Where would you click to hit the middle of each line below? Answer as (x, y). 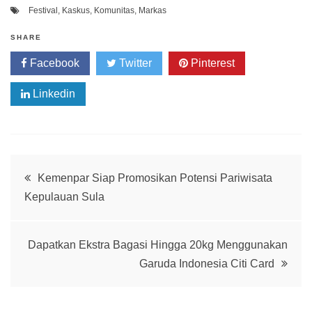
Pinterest (211, 63)
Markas (153, 11)
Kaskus (76, 11)
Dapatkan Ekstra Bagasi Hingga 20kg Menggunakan (158, 245)
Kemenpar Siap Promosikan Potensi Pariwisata (155, 178)
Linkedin (53, 94)
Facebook (53, 63)
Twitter (134, 63)
